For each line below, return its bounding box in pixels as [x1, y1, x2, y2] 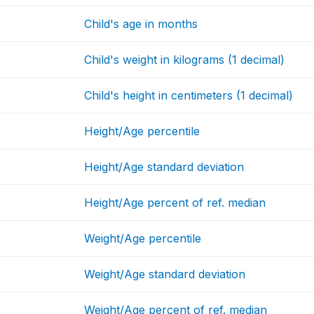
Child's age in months [84, 17, 198, 32]
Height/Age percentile [84, 124, 200, 139]
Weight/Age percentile [84, 231, 202, 246]
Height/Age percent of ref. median [84, 196, 266, 210]
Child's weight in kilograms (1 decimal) [84, 53, 285, 67]
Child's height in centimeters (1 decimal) [84, 88, 294, 103]
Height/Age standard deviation [84, 160, 245, 175]
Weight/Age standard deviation [84, 267, 246, 282]
